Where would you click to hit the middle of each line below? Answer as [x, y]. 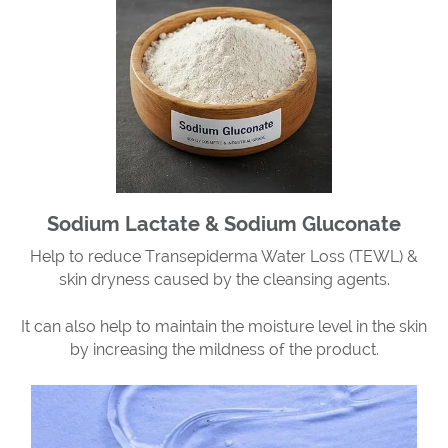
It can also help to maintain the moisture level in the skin [224, 326]
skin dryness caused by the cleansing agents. [224, 279]
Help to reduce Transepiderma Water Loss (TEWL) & [224, 256]
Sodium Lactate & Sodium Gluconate [224, 224]
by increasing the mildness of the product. [224, 349]
